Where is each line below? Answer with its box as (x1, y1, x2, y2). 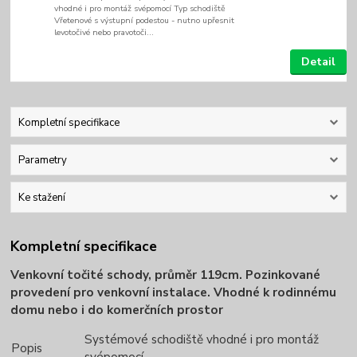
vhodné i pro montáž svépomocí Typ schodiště (54, 2, 231, 14)
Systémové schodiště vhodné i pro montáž (84, 330, 320, 347)
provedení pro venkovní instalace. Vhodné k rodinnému (10, 283, 337, 300)
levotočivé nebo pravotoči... (54, 25, 155, 38)
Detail (300, 53, 335, 69)
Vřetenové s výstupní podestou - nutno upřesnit (54, 14, 235, 26)
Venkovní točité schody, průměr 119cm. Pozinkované (10, 265, 321, 283)
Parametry (18, 152, 67, 167)
